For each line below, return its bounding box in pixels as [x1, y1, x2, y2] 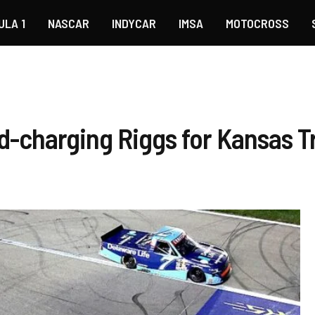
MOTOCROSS [225, 15, 289, 31]
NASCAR [47, 15, 89, 31]
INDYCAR [111, 15, 156, 31]
